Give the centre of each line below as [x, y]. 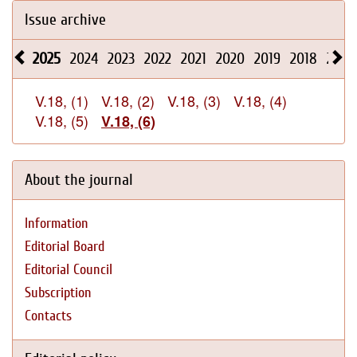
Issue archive [65, 20]
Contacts [48, 316]
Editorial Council [69, 270]
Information [57, 224]
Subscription [58, 293]
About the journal [79, 180]
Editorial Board [65, 247]
